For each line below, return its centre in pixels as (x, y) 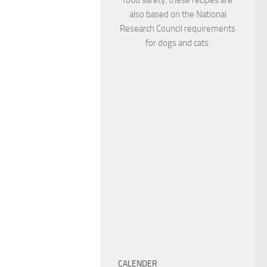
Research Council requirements (178, 28)
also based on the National (178, 14)
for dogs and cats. (178, 43)
